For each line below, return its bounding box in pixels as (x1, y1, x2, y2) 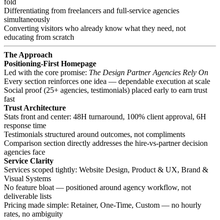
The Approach (4, 50, 53, 59)
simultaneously (4, 15, 50, 24)
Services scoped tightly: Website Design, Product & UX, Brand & (4, 165, 208, 174)
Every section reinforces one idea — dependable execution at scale (4, 77, 210, 85)
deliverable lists (4, 192, 52, 200)
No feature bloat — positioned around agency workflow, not (4, 183, 191, 192)
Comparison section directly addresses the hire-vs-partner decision (4, 138, 208, 147)
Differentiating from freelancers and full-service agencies (4, 6, 179, 15)
